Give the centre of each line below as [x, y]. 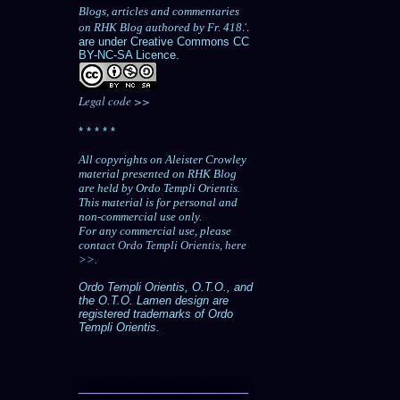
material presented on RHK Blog [158, 174]
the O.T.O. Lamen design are [154, 301]
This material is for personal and [158, 203]
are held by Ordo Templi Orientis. [159, 188]
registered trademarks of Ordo [156, 314]
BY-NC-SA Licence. [129, 55]
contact [98, 246]
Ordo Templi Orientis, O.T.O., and [166, 287]
